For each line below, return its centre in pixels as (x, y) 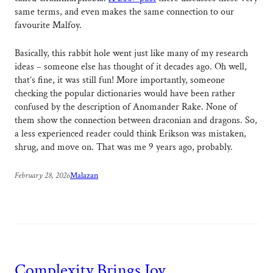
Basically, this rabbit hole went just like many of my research (131, 54)
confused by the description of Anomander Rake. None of (126, 107)
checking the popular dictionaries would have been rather (125, 94)
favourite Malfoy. (48, 26)
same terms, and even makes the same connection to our (124, 12)
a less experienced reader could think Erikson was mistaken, (130, 134)
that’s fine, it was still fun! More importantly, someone (120, 80)
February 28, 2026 (42, 176)
